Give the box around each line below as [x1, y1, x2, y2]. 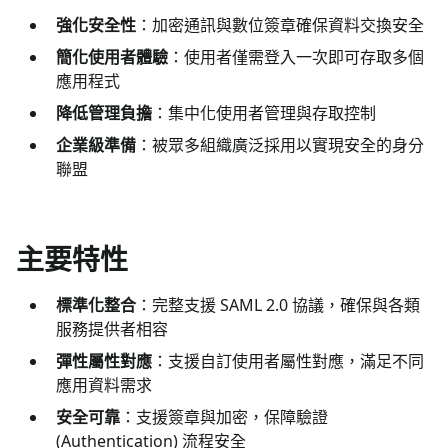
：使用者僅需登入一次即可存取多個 [168, 45, 424, 68]
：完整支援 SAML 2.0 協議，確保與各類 [136, 293, 420, 316]
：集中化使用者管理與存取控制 [152, 101, 376, 124]
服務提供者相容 [56, 317, 168, 340]
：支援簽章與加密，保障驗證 [120, 405, 328, 428]
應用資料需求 [56, 373, 152, 396]
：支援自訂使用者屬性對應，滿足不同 [152, 349, 424, 372]
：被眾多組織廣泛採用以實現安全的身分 [136, 133, 424, 156]
